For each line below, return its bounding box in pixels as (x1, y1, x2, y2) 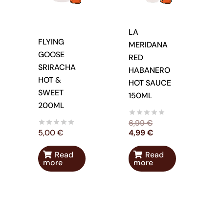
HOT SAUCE (129, 78, 172, 88)
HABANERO (129, 65, 171, 76)
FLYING (38, 37, 64, 47)
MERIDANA (129, 40, 168, 50)
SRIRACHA (38, 62, 76, 73)
